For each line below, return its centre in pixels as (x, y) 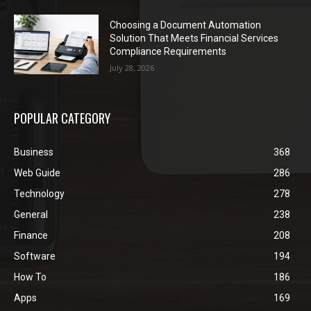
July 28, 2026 (132, 68)
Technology (39, 193)
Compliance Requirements (168, 52)
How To (30, 277)
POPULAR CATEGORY (62, 118)
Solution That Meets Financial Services (194, 39)
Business (34, 152)
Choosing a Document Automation (186, 25)
